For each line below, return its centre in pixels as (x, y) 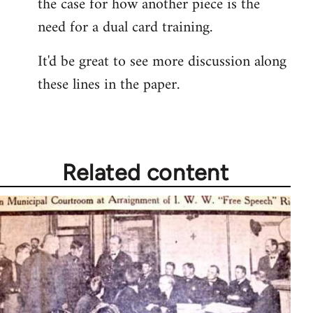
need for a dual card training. (125, 28)
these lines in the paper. (109, 85)
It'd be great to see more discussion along (162, 62)
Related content (145, 173)
